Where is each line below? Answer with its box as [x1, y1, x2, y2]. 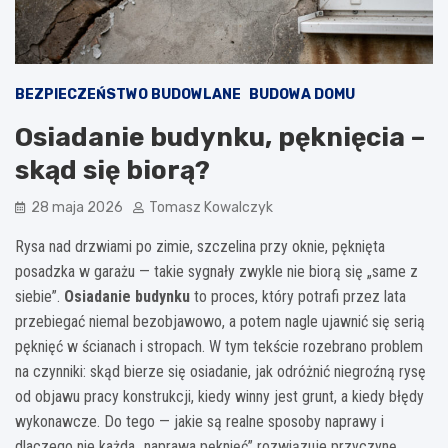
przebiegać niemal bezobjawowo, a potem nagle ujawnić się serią [15, 311, 425, 331]
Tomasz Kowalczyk [149, 198, 273, 216]
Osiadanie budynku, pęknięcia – [15, 121, 425, 153]
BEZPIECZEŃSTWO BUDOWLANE [15, 85, 241, 103]
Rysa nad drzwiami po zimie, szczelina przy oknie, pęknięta [15, 236, 385, 256]
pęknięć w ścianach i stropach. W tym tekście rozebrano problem [15, 336, 423, 356]
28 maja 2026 [31, 198, 123, 216]
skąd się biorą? [15, 154, 210, 186]
